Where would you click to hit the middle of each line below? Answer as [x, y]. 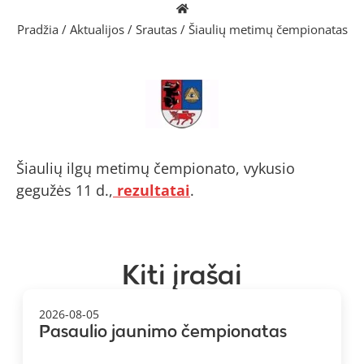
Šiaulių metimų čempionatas [268, 29]
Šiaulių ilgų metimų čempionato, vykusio [156, 168]
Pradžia [37, 29]
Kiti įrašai [182, 274]
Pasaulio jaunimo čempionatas [163, 331]
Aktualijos [97, 29]
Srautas [156, 29]
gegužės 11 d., [65, 190]
